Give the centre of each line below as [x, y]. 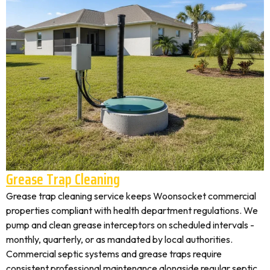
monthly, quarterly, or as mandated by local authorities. [119, 239]
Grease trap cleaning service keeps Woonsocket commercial [131, 196]
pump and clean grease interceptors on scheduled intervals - [130, 225]
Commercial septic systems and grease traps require [114, 254]
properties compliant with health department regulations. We [132, 210]
